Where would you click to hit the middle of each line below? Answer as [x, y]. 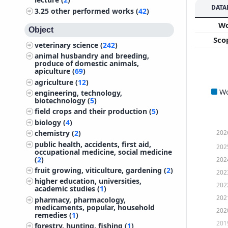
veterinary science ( [69, 45]
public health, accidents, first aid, [93, 144]
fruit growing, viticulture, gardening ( [101, 170]
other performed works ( [95, 11]
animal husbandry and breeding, [92, 56]
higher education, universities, [88, 181]
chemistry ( [55, 133]
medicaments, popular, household [95, 207]
